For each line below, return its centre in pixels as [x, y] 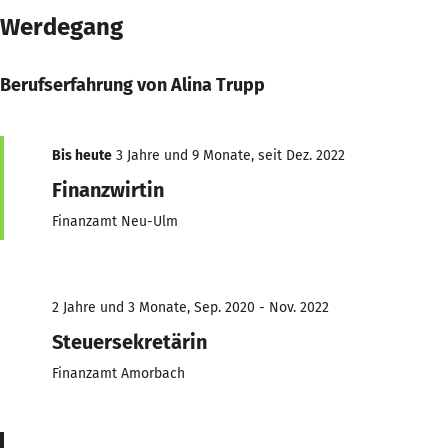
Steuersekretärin [129, 341]
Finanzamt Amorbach [118, 373]
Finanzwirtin [108, 189]
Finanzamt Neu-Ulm [115, 221]
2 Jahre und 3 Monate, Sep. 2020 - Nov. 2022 [190, 307]
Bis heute [82, 155]
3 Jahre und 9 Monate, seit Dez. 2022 [228, 155]
